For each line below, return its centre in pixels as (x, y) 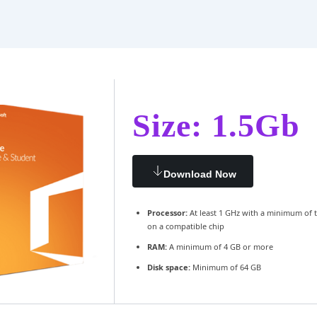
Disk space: (168, 267)
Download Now (200, 174)
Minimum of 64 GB (225, 267)
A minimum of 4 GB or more (220, 246)
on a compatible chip (185, 226)
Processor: (167, 212)
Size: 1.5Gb (216, 125)
